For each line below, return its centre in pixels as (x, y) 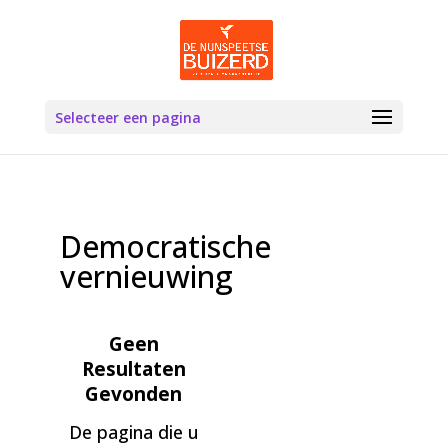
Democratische (165, 246)
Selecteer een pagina (127, 117)
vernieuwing (146, 276)
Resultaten (133, 369)
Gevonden (134, 394)
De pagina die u (133, 432)
